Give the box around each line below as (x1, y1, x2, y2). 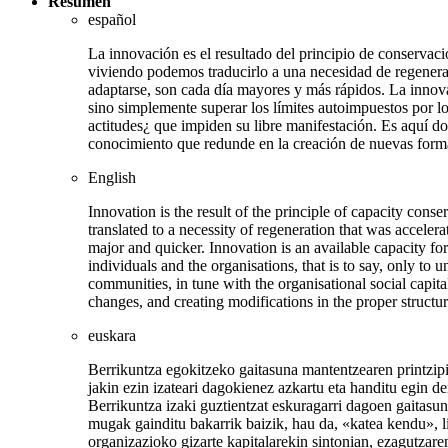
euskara (88, 327, 136, 345)
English (88, 169, 136, 187)
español (88, 11, 136, 29)
